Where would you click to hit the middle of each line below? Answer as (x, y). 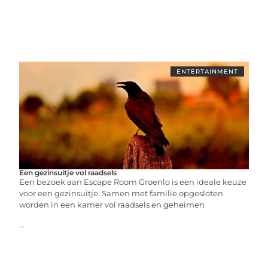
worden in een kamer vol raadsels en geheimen (112, 204)
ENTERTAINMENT (207, 71)
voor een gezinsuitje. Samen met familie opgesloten (121, 193)
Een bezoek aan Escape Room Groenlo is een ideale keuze (133, 182)
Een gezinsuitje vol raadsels (68, 172)
